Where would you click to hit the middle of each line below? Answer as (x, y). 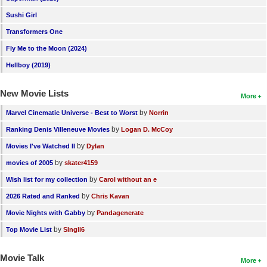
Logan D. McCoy (147, 129)
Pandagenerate (120, 213)
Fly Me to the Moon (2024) (46, 48)
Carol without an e (128, 179)
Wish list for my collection (47, 179)
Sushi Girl (21, 15)
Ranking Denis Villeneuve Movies (58, 129)
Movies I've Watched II (41, 146)
